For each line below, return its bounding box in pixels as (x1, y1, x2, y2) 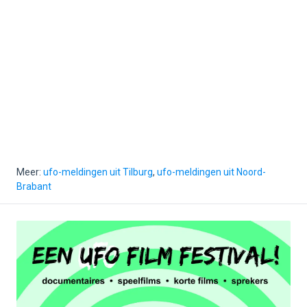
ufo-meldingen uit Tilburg (43, 167, 153, 178)
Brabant (16, 181, 51, 193)
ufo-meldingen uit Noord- (157, 167, 266, 178)
